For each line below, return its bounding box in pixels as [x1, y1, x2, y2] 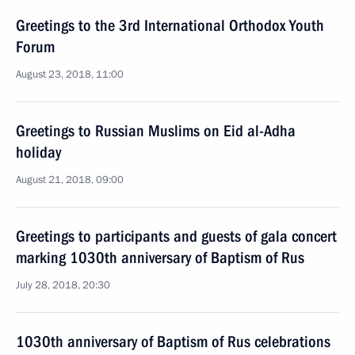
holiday [16, 143, 61, 162]
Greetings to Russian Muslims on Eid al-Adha [16, 121, 296, 140]
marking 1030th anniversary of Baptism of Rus [16, 248, 304, 267]
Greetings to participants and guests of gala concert [16, 227, 337, 246]
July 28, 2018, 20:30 [16, 278, 110, 292]
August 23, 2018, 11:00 [16, 67, 124, 82]
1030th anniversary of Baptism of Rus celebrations [16, 332, 330, 351]
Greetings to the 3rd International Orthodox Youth [16, 16, 324, 35]
